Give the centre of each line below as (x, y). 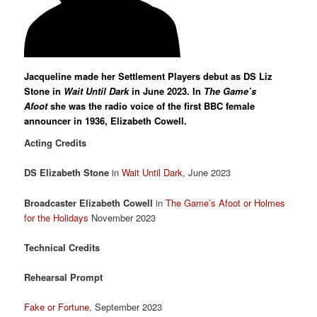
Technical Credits (62, 247)
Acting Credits (56, 143)
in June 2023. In (167, 91)
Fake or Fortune (57, 306)
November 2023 (122, 217)
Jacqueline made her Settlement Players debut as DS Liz (149, 76)
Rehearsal (46, 277)
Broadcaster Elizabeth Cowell (89, 202)
